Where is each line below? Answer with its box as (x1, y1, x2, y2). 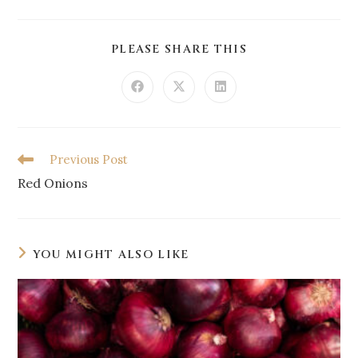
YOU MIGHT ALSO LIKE (32, 247, 189, 262)
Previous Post (50, 152, 129, 167)
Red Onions (18, 175, 89, 191)
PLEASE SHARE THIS (110, 42, 248, 57)
